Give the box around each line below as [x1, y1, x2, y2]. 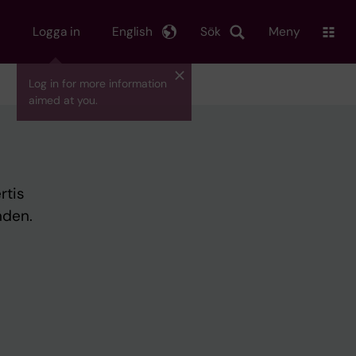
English [112, 23, 153, 40]
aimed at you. [29, 93, 98, 107]
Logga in [33, 23, 80, 40]
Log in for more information [29, 76, 167, 91]
